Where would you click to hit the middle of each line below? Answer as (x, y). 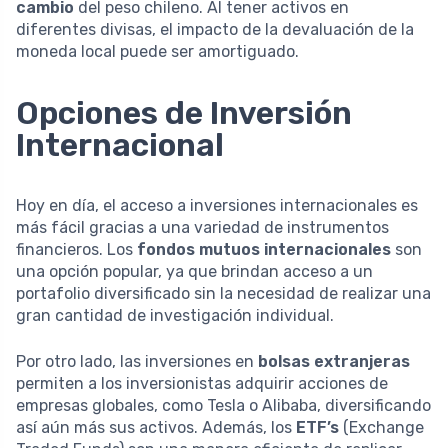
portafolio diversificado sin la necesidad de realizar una (223, 293)
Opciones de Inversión (184, 112)
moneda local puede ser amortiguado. (157, 51)
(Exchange (381, 427)
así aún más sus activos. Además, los (156, 427)
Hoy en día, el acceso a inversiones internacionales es (217, 205)
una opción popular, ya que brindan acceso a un (194, 271)
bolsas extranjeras (334, 361)
